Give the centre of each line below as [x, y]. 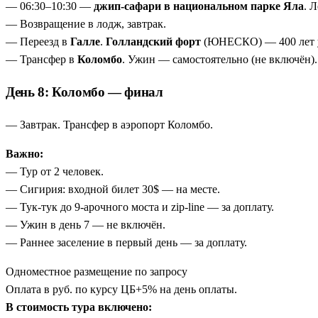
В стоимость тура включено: [79, 307]
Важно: [24, 153]
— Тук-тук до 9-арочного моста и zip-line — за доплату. [140, 207]
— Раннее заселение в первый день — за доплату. [126, 242]
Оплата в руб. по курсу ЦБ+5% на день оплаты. [121, 289]
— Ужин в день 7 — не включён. [86, 224]
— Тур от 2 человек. [55, 171]
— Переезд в [38, 42]
